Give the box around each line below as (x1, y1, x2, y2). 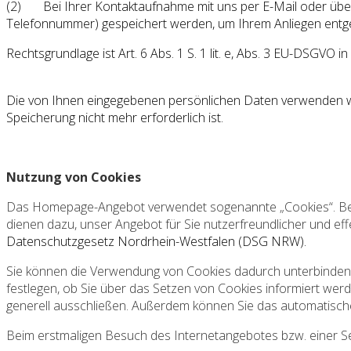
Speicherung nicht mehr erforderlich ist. (6, 108, 223, 126)
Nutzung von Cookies (6, 168, 141, 186)
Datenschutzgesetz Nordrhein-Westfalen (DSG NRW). (6, 232, 306, 250)
